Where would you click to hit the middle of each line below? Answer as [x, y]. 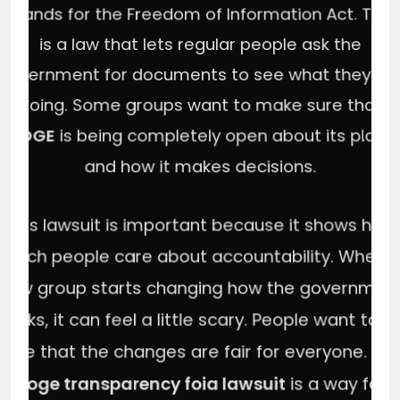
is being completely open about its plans [224, 136]
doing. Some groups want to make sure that [200, 105]
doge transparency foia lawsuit [150, 384]
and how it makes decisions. [200, 167]
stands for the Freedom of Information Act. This [200, 14]
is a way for [336, 384]
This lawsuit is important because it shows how [200, 225]
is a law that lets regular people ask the [200, 45]
